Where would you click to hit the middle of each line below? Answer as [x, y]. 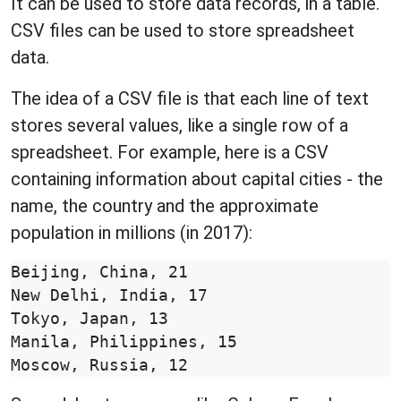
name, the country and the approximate [165, 206]
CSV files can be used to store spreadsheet [183, 30]
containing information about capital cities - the [197, 179]
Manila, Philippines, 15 [124, 342]
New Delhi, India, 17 [109, 295]
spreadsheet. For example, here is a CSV [170, 152]
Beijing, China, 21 [99, 272]
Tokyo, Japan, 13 [90, 319]
